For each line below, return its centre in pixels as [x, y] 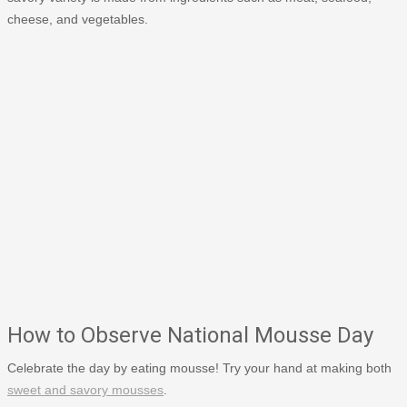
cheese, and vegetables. [78, 19]
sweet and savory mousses [85, 389]
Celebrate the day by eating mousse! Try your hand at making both [199, 367]
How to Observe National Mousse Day [190, 335]
